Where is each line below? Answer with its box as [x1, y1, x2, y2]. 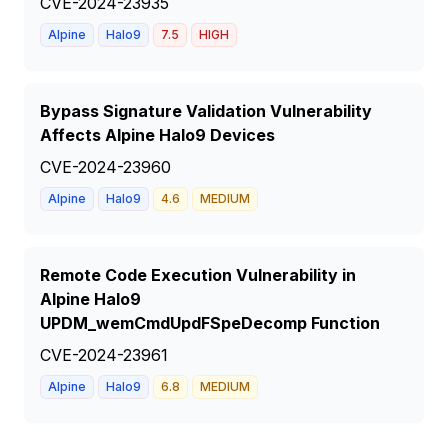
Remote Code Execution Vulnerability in [40, 265, 356, 285]
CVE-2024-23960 [40, 157, 171, 177]
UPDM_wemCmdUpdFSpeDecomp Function [40, 313, 380, 333]
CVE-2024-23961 [40, 345, 168, 365]
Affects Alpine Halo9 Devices [40, 125, 275, 145]
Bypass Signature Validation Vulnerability [40, 101, 372, 121]
